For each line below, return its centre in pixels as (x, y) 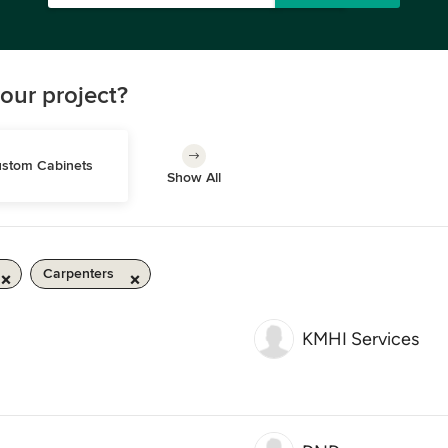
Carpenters (78, 273)
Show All (194, 177)
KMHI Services (360, 339)
